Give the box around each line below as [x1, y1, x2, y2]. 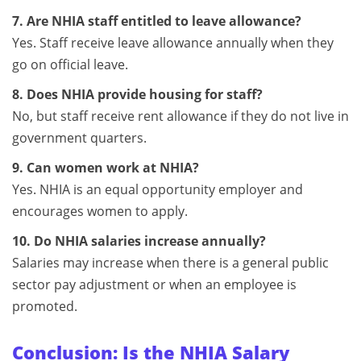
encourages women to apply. [12, 201, 188, 220]
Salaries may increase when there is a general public [12, 253, 329, 272]
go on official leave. [12, 55, 128, 73]
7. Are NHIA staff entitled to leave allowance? [12, 11, 301, 30]
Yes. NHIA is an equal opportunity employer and [12, 180, 303, 198]
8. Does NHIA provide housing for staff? [12, 85, 263, 103]
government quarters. [12, 128, 147, 147]
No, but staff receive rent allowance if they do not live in [12, 106, 349, 125]
